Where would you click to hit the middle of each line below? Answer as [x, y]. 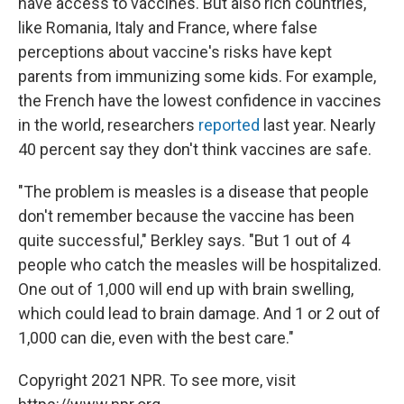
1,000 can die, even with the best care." [156, 338]
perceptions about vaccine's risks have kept [175, 52]
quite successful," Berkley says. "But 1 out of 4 [184, 240]
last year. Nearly [318, 125]
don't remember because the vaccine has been [186, 216]
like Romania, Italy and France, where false [168, 28]
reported [229, 125]
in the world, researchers [108, 125]
